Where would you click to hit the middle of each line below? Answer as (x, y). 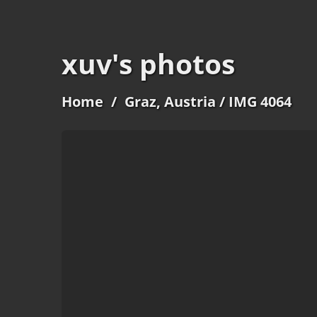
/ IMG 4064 (253, 102)
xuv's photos (148, 64)
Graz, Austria (170, 102)
